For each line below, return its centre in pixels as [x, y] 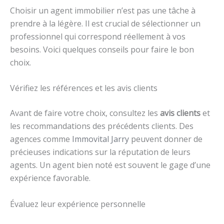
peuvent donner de [166, 139]
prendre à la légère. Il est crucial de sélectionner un [105, 23]
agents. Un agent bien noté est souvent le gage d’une [110, 165]
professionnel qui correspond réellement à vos [98, 36]
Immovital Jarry [100, 139]
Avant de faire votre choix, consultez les [85, 113]
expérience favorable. [50, 178]
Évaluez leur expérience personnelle [78, 204]
